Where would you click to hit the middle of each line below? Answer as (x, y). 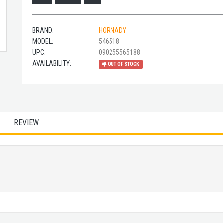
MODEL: (43, 41)
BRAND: (43, 30)
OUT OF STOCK (123, 64)
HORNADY (112, 30)
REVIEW (26, 123)
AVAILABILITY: (52, 63)
